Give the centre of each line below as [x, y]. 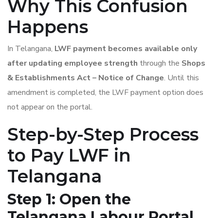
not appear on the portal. [50, 107]
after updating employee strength [73, 63]
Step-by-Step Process [103, 134]
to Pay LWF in [69, 155]
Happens [48, 27]
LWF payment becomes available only [126, 49]
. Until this [182, 78]
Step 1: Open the [69, 199]
